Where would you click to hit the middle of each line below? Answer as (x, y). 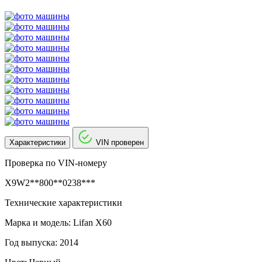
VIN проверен (120, 142)
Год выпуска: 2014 (42, 242)
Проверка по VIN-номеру (56, 163)
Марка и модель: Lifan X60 (58, 222)
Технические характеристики (63, 202)
